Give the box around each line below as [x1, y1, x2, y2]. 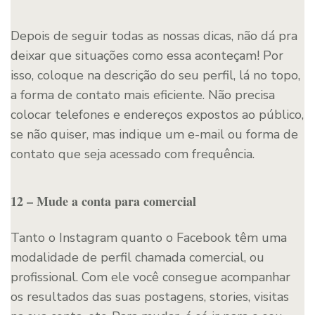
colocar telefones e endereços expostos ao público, [11, 105, 304, 123]
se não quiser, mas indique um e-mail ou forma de [11, 125, 298, 143]
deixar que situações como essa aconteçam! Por [11, 46, 283, 64]
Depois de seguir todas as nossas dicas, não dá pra [11, 27, 297, 44]
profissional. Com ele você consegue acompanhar [11, 268, 290, 285]
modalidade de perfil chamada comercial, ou [11, 248, 264, 266]
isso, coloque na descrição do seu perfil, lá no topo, [11, 66, 300, 84]
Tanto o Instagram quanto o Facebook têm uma [11, 229, 287, 246]
